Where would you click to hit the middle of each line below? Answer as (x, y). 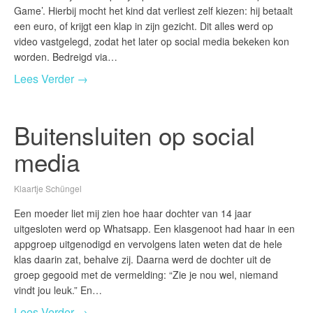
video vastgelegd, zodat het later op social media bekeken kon (152, 42)
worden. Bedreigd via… (66, 57)
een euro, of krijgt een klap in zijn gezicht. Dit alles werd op (144, 26)
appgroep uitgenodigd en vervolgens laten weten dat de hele (148, 244)
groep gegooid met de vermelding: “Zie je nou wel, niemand (146, 275)
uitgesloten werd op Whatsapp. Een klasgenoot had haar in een (154, 229)
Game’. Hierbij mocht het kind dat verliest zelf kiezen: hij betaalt (153, 11)
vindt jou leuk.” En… (58, 290)
